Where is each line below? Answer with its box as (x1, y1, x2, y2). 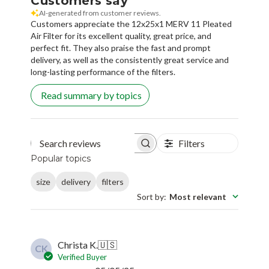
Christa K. (58, 238, 98, 250)
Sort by (136, 191, 164, 202)
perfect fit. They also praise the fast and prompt (31, 43, 211, 53)
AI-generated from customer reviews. (39, 8, 162, 18)
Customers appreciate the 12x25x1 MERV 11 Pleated (31, 19, 232, 29)
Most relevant (169, 191, 226, 202)
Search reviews (92, 142, 139, 150)
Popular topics (31, 153, 91, 165)
